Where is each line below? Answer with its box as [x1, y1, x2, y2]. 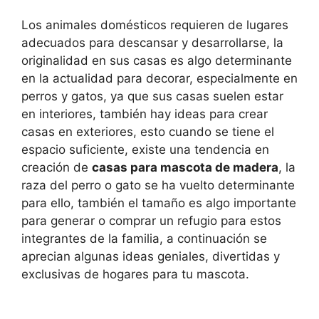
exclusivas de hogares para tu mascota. [21, 267, 249, 282]
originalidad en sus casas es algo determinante [21, 53, 292, 68]
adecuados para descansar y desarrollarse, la [21, 36, 283, 51]
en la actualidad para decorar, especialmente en [21, 71, 298, 86]
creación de [21, 160, 92, 175]
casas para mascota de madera [92, 160, 278, 175]
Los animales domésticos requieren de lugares [21, 18, 288, 33]
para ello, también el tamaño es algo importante [21, 196, 296, 211]
